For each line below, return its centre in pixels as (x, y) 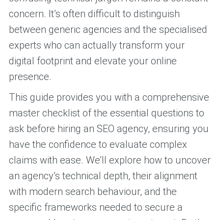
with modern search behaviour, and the (93, 192)
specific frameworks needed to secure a (96, 207)
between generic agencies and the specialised (108, 30)
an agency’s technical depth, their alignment (103, 176)
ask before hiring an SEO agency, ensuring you (109, 129)
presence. (30, 77)
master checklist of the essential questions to (106, 113)
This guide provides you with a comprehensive (109, 97)
